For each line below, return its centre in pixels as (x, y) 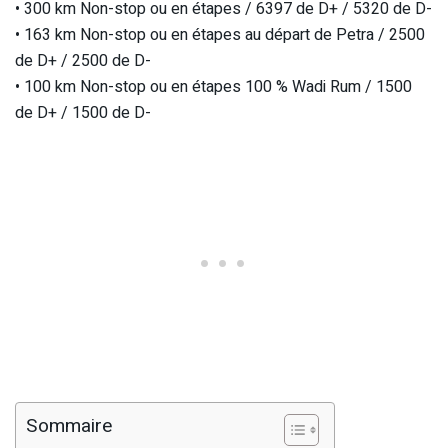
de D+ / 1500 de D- (83, 112)
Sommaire (69, 426)
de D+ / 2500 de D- (83, 60)
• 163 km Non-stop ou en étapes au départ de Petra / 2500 (220, 34)
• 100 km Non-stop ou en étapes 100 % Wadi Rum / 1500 (213, 86)
